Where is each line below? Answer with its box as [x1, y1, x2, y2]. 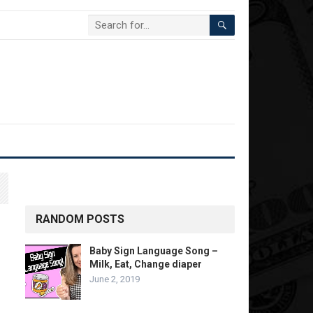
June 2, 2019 [89, 274, 140, 284]
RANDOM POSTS [36, 212, 124, 226]
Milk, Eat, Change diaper [89, 259, 202, 270]
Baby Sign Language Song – [89, 245, 218, 256]
